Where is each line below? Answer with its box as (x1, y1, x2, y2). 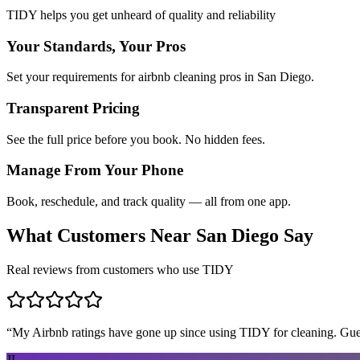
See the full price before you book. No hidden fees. (6, 132, 265, 146)
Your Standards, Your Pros (6, 37, 186, 55)
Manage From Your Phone (6, 162, 183, 179)
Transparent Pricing (6, 99, 140, 117)
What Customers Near (6, 225, 196, 247)
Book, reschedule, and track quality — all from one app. (6, 194, 291, 209)
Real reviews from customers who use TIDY (6, 262, 234, 276)
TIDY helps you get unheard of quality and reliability (6, 7, 276, 22)
